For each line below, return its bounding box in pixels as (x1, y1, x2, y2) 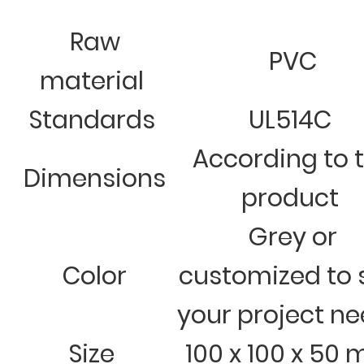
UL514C (249, 102, 331, 137)
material (40, 63, 144, 98)
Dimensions (18, 161, 166, 196)
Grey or (243, 219, 337, 254)
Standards (23, 102, 161, 137)
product (241, 180, 339, 215)
